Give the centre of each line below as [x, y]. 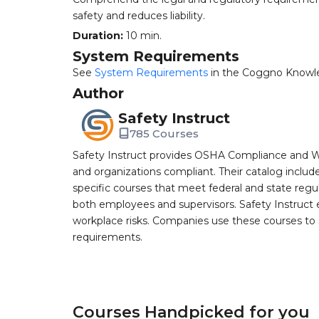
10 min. [142, 36]
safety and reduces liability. [139, 16]
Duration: [98, 36]
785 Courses [164, 133]
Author [98, 93]
